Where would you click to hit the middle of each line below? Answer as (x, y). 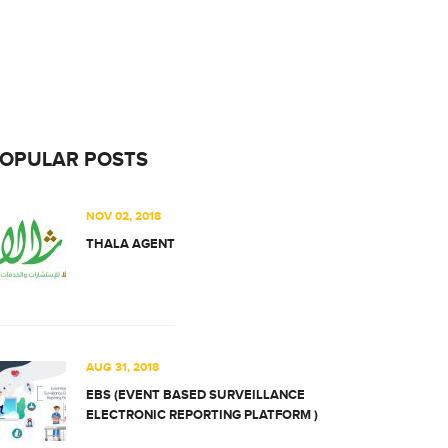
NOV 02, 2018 (123, 216)
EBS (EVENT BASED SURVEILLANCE (195, 395)
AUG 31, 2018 (122, 367)
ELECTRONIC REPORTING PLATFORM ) (202, 415)
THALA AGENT (130, 244)
